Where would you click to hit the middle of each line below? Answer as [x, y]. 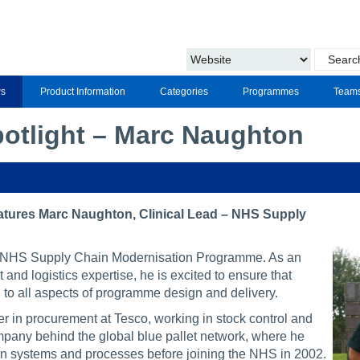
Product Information [82, 92]
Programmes [270, 92]
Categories [184, 92]
